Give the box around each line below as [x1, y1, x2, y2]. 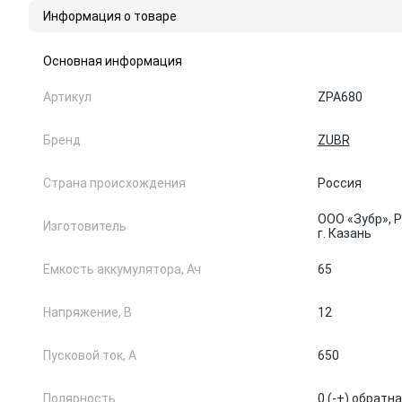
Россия [317, 176, 362, 190]
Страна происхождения [43, 176, 186, 190]
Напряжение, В [43, 305, 132, 319]
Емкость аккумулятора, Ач [43, 262, 201, 276]
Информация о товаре [43, 9, 177, 23]
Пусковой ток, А [43, 348, 136, 363]
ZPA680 [317, 90, 363, 104]
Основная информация [43, 54, 182, 68]
